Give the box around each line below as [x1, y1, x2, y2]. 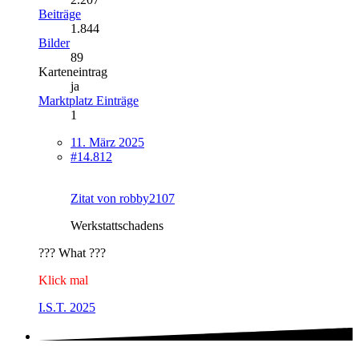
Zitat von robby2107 [71, 192, 175, 206]
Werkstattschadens [71, 219, 163, 233]
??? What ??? [38, 246, 106, 260]
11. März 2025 [71, 135, 144, 150]
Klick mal [38, 273, 88, 288]
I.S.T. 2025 [38, 301, 95, 315]
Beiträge [38, 7, 81, 22]
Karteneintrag [38, 65, 107, 79]
